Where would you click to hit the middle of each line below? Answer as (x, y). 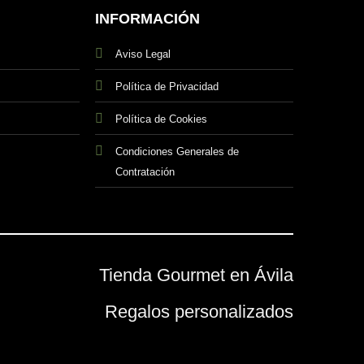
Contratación (145, 171)
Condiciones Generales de (178, 151)
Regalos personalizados (199, 312)
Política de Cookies (162, 119)
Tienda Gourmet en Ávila (196, 275)
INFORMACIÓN (148, 18)
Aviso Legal (143, 54)
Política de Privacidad (167, 86)
